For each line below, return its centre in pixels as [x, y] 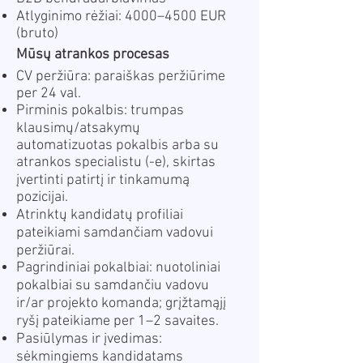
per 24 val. [49, 94]
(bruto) [37, 34]
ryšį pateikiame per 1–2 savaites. [117, 321]
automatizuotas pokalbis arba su [117, 145]
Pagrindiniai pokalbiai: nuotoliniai [118, 268]
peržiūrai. [45, 251]
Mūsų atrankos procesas [93, 55]
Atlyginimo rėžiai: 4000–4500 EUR [121, 17]
